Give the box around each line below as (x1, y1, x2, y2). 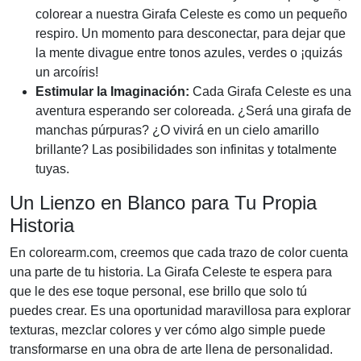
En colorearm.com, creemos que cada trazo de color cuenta (10, 246, 348, 260)
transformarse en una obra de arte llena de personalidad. (10, 342, 333, 357)
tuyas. (35, 162, 69, 176)
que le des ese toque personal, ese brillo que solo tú (10, 284, 307, 299)
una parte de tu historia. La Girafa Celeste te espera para (10, 265, 332, 280)
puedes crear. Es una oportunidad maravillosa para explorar (10, 304, 351, 318)
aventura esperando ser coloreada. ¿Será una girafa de (35, 104, 351, 118)
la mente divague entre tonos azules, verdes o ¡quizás (35, 46, 342, 60)
